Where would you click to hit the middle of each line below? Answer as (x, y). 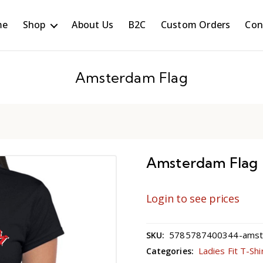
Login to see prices (193, 198)
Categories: (171, 251)
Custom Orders (195, 25)
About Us (93, 25)
